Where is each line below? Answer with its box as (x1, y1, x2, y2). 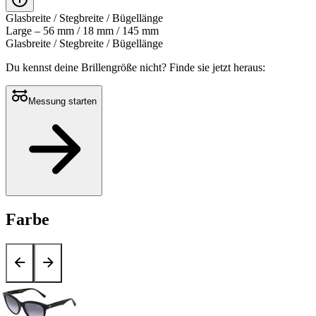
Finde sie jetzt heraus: (169, 61, 265, 74)
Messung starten (28, 96, 97, 107)
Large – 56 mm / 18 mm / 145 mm (6, 25, 159, 37)
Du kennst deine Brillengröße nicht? (6, 61, 169, 74)
